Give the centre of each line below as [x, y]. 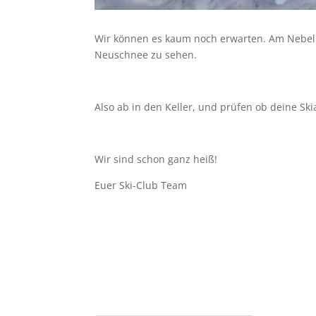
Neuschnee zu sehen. [146, 55]
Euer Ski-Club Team [142, 186]
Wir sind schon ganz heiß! [158, 159]
